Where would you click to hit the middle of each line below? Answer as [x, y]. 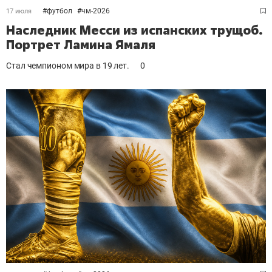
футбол [59, 11]
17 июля [19, 12]
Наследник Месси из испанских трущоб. [134, 30]
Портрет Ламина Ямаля [81, 45]
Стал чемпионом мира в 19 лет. [68, 66]
